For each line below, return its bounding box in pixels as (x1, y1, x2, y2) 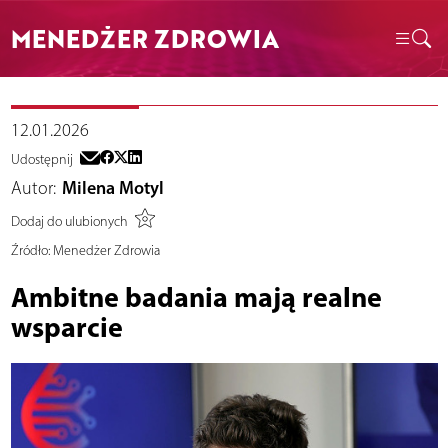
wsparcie (10, 309, 123, 345)
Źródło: (10, 242, 50, 260)
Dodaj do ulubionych (10, 212, 128, 230)
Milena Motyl (62, 177, 164, 200)
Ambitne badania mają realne (10, 279, 382, 315)
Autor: (10, 177, 56, 200)
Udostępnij (10, 151, 73, 169)
